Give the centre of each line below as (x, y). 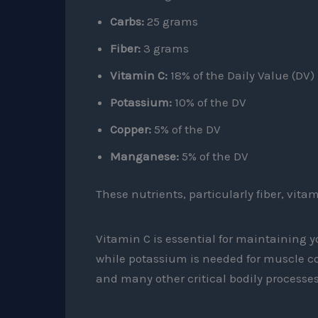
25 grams (171, 21)
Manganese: (144, 156)
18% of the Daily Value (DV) (241, 75)
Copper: (130, 129)
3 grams (166, 48)
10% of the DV (209, 102)
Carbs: (127, 21)
